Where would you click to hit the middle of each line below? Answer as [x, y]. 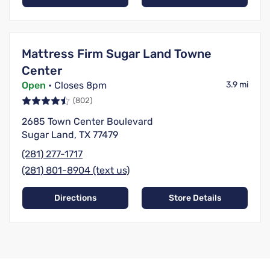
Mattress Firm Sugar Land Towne [117, 54]
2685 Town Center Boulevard [87, 122]
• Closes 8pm [76, 86]
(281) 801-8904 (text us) [76, 171]
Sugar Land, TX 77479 [70, 135]
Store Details [195, 198]
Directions [75, 198]
